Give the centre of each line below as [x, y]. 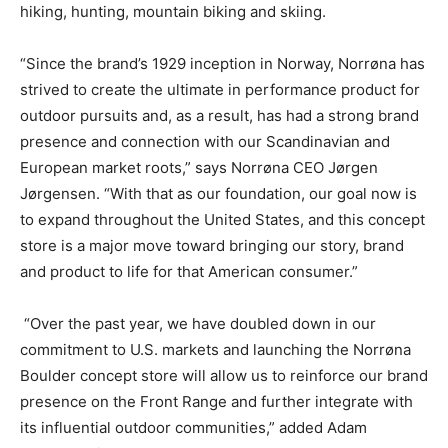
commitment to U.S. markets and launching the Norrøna [215, 349]
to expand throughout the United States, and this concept [222, 219]
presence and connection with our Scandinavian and [205, 141]
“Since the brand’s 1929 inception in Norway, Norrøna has [222, 63]
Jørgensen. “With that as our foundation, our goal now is [218, 193]
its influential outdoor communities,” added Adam [193, 427]
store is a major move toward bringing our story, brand [212, 245]
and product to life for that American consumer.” [189, 271]
